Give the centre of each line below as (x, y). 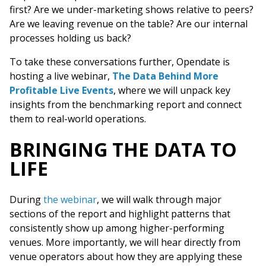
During (26, 199)
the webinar (70, 199)
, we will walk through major (159, 199)
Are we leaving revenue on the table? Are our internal (129, 24)
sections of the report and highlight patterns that (120, 214)
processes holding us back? (70, 38)
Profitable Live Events (61, 90)
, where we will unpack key (172, 90)
